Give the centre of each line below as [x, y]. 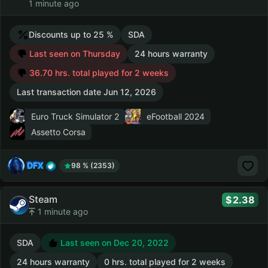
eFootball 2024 [176, 116]
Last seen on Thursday [74, 54]
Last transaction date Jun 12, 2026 [86, 92]
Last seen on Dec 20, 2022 [113, 243]
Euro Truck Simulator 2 [75, 116]
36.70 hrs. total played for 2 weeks [98, 73]
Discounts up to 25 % [71, 34]
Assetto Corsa [58, 132]
